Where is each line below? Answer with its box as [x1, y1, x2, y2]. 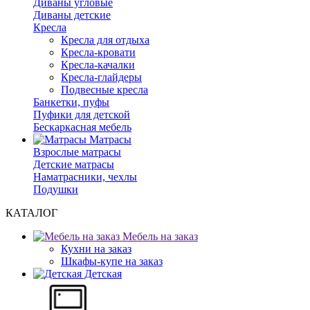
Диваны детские [33, 9, 111, 21]
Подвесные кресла [61, 84, 148, 95]
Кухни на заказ [61, 243, 131, 255]
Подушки [33, 183, 78, 195]
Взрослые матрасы [33, 146, 121, 158]
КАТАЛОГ [6, 207, 57, 219]
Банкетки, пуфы [33, 96, 109, 108]
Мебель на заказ [120, 230, 198, 242]
